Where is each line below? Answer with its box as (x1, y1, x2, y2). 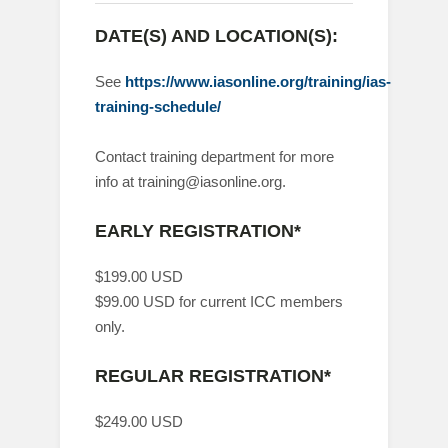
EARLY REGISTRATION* (95, 221, 301, 241)
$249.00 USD (95, 413, 183, 430)
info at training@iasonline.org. (95, 173, 286, 190)
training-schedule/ (95, 98, 221, 115)
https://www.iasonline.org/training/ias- (125, 73, 391, 90)
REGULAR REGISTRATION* (95, 366, 331, 386)
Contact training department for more (95, 148, 334, 165)
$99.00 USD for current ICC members (95, 293, 343, 310)
